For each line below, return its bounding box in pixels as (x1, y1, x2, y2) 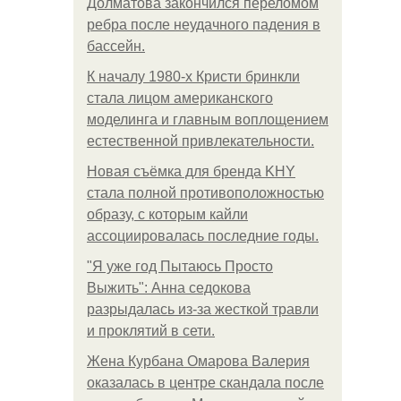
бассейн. (87, 38, 145, 54)
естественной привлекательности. (87, 133, 314, 149)
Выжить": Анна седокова (87, 280, 251, 295)
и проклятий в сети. (87, 323, 215, 338)
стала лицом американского (87, 90, 273, 106)
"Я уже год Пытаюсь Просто (87, 259, 273, 274)
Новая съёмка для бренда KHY (87, 164, 295, 179)
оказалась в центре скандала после (87, 375, 324, 390)
